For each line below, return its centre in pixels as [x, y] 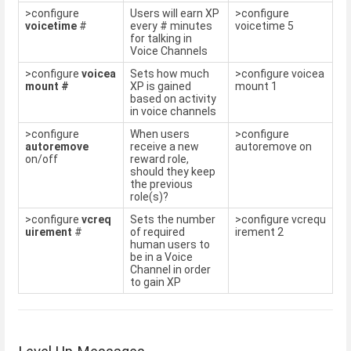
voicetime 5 [264, 26]
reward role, [159, 159]
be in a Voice [161, 257]
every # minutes [171, 26]
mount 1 [256, 87]
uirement [50, 232]
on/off [42, 159]
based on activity [173, 99]
